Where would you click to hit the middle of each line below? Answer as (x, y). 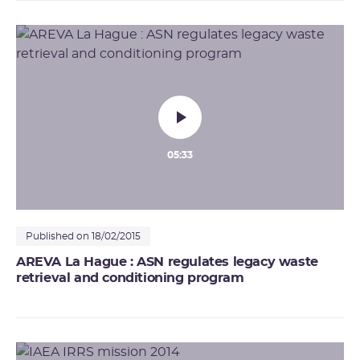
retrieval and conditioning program (130, 278)
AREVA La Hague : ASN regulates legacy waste (167, 262)
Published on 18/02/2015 (83, 236)
